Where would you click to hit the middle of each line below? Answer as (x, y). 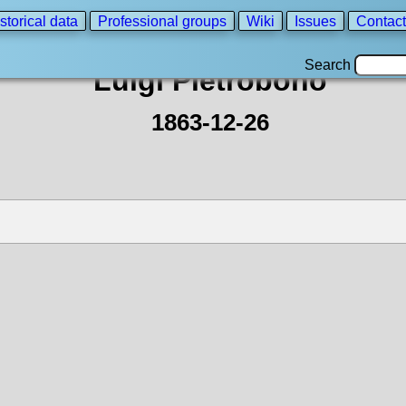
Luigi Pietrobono (210, 81)
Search (329, 65)
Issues (315, 21)
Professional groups (162, 21)
